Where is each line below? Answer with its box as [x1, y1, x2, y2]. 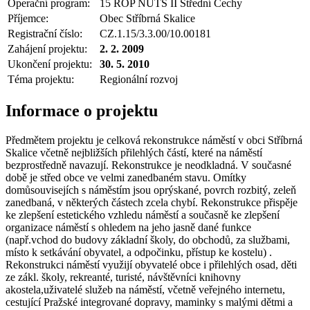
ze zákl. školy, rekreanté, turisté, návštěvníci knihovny [6, 271, 241, 283]
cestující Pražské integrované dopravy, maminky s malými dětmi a [6, 295, 293, 308]
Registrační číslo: [8, 27, 82, 39]
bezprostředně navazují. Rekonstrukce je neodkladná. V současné [6, 158, 291, 171]
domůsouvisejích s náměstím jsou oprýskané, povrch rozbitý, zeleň [6, 183, 296, 196]
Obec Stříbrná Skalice [100, 12, 195, 24]
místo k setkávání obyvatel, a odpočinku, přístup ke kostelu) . [6, 246, 272, 258]
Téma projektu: [8, 73, 74, 85]
